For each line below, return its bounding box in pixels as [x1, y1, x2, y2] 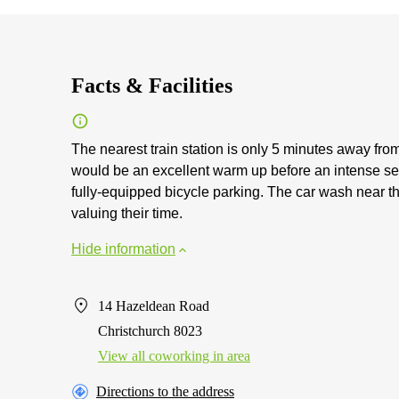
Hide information [71, 241, 175, 256]
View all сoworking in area [98, 348, 250, 363]
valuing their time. [71, 206, 183, 221]
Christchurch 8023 [98, 323, 202, 338]
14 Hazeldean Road [98, 298, 209, 313]
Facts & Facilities [71, 74, 232, 97]
